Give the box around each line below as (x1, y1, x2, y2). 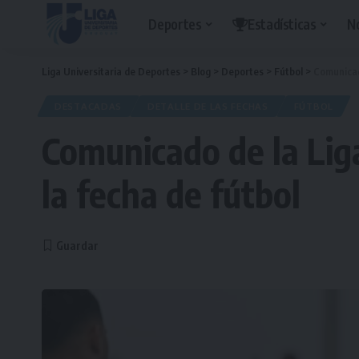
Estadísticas (247, 14, 317, 33)
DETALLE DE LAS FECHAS (147, 100, 268, 112)
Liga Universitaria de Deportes (42, 65, 180, 78)
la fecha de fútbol (42, 171, 301, 216)
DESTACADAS (54, 100, 122, 112)
